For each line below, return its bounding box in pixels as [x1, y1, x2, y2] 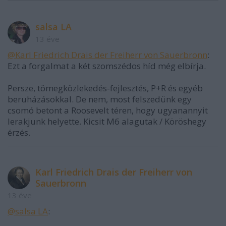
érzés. [8, 127, 30, 139]
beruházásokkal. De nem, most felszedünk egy [8, 93, 192, 105]
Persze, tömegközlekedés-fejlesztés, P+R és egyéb [8, 82, 203, 94]
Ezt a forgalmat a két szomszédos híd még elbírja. [8, 60, 206, 72]
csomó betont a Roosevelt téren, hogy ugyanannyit [8, 104, 208, 117]
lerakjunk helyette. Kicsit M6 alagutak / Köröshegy [8, 116, 206, 128]
